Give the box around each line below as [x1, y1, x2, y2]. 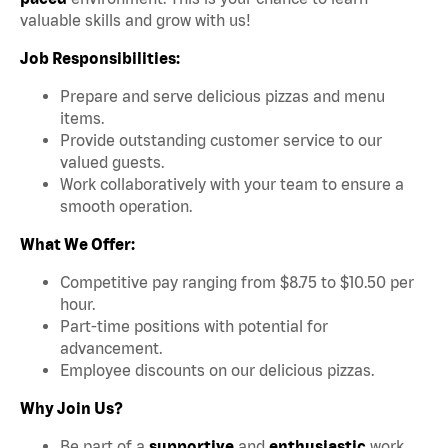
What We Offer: [20, 234, 135, 253]
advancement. [60, 338, 162, 357]
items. [60, 108, 104, 127]
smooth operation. [60, 196, 192, 215]
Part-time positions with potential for [60, 316, 328, 335]
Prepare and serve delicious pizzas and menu [60, 86, 385, 105]
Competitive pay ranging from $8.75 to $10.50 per [60, 272, 414, 291]
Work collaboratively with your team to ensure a [60, 174, 404, 193]
